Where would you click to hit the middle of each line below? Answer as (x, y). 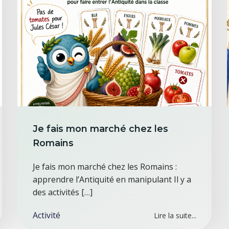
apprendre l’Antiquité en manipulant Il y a (112, 179)
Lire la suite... (175, 215)
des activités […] (62, 192)
